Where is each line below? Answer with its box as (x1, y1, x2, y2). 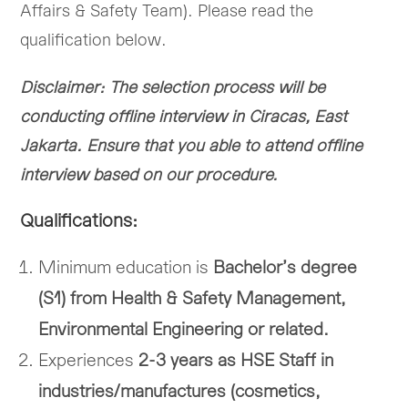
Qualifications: (20, 212, 138, 230)
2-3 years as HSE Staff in (138, 352, 334, 369)
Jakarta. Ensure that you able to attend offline (20, 138, 363, 154)
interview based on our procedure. (20, 168, 279, 183)
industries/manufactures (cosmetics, (38, 383, 321, 400)
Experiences (38, 352, 139, 369)
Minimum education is (38, 260, 214, 276)
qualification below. (20, 33, 168, 48)
